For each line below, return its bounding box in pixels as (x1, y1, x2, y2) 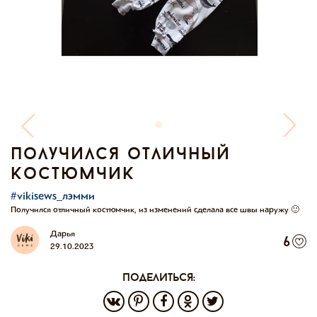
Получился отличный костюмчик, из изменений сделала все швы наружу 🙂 (11, 204, 299, 214)
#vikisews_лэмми (11, 189, 95, 202)
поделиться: (122, 272, 195, 284)
